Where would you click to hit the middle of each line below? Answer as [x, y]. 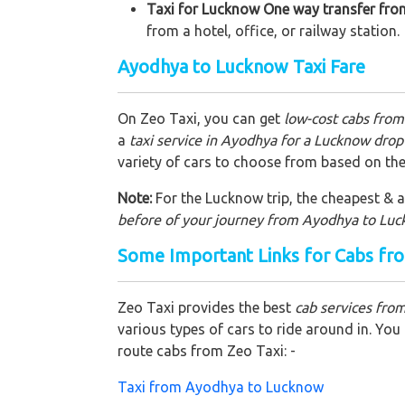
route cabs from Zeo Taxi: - [207, 350]
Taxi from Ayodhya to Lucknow [221, 386]
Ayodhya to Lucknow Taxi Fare [241, 66]
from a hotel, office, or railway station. [273, 30]
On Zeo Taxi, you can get [201, 118]
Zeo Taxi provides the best [206, 307]
